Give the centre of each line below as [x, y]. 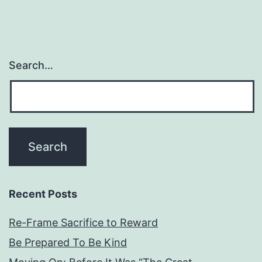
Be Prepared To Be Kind [68, 243]
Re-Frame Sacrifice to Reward [83, 223]
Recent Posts [43, 194]
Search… [31, 65]
